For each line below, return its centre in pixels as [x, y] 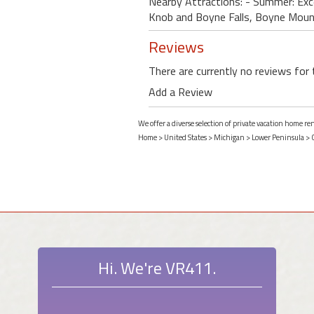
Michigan [229, 137]
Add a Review [180, 92]
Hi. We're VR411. [157, 268]
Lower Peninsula [278, 137]
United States [185, 137]
